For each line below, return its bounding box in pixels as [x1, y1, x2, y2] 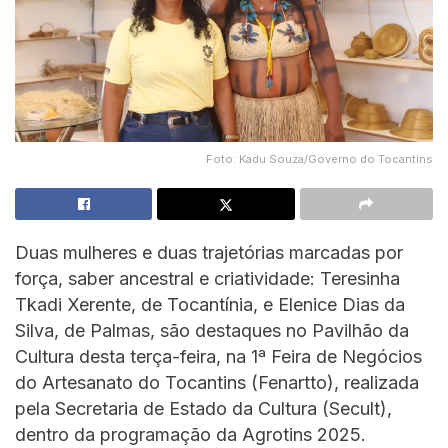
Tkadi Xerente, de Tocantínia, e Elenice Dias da [15, 293, 405, 315]
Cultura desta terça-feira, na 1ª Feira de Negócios [15, 345, 422, 367]
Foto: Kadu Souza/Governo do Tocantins [206, 151, 433, 166]
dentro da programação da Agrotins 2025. [15, 423, 366, 445]
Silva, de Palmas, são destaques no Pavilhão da [15, 319, 409, 341]
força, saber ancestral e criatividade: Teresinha [15, 267, 400, 289]
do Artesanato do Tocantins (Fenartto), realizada [15, 371, 419, 393]
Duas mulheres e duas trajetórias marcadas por [15, 241, 403, 263]
